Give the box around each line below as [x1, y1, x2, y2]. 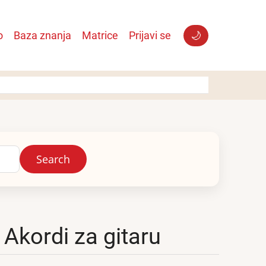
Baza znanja [14, 28, 71, 42]
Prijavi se [129, 28, 171, 42]
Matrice [82, 28, 118, 42]
